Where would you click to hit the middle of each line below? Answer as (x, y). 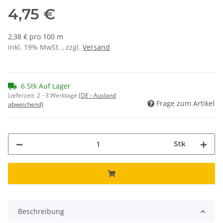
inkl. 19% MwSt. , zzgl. (45, 47)
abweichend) (26, 105)
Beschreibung (41, 212)
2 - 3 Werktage (58, 96)
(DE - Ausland (97, 96)
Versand (96, 47)
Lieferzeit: (22, 96)
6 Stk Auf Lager (46, 86)
